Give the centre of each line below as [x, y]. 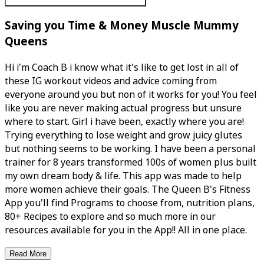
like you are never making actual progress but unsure [123, 108]
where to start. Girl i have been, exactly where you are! [124, 122]
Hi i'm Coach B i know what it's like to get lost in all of [122, 68]
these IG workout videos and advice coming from [111, 81]
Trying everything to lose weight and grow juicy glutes [123, 136]
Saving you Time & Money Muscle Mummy [122, 26]
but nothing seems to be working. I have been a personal [130, 149]
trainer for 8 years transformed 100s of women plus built [131, 163]
